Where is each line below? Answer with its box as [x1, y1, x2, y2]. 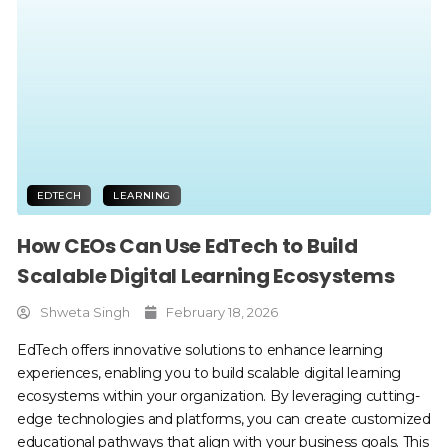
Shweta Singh [40, 303, 130, 320]
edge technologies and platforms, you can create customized [17, 409, 431, 428]
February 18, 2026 [166, 303, 278, 320]
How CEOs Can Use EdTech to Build [17, 231, 358, 260]
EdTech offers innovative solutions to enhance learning [17, 340, 383, 359]
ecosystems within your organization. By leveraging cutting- [17, 386, 420, 405]
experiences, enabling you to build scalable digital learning [17, 363, 402, 382]
